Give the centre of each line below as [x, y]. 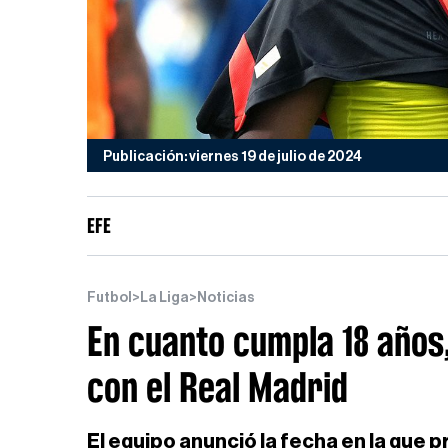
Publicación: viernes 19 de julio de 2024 [232, 157]
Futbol [109, 298]
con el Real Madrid [217, 387]
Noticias [226, 298]
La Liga [164, 298]
